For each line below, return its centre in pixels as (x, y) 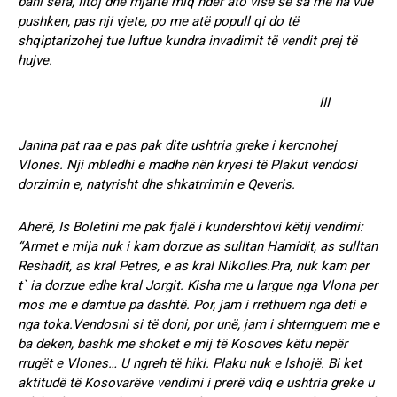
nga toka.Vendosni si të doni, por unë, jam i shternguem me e (198, 324)
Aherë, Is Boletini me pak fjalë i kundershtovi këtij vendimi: (191, 226)
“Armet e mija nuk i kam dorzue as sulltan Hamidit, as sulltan (198, 246)
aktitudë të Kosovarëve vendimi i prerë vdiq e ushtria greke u (196, 382)
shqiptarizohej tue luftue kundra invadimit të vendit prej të (187, 40)
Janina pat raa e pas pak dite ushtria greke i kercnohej (177, 145)
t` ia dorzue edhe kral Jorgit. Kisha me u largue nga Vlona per (198, 285)
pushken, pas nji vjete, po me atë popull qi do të (158, 21)
